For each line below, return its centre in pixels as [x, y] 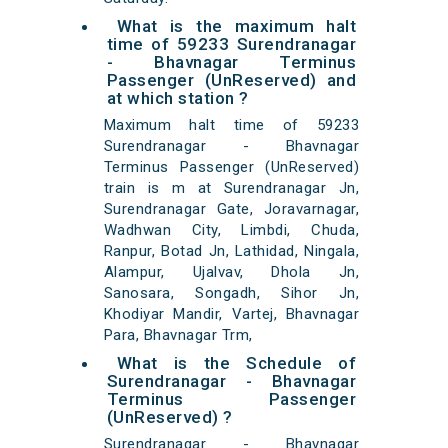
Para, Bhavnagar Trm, [178, 335]
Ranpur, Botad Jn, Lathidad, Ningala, [231, 251]
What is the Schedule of [236, 363]
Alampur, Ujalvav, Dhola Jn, [231, 272]
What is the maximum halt [236, 26]
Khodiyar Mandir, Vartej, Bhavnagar [231, 314]
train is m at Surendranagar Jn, [231, 188]
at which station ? [177, 98]
